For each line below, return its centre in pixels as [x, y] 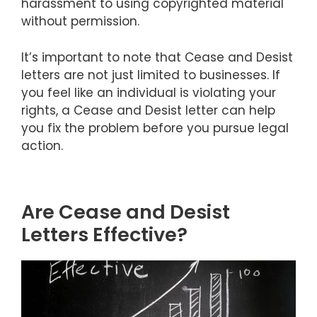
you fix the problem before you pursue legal [155, 128]
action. [42, 145]
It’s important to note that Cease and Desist [157, 57]
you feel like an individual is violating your [149, 92]
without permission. [80, 22]
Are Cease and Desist [126, 212]
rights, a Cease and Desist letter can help [148, 110]
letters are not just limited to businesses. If [151, 75]
